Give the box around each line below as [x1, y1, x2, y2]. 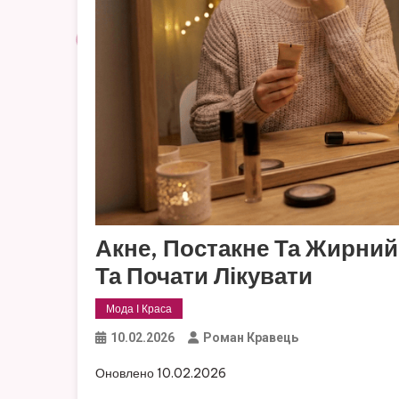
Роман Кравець [203, 330, 298, 345]
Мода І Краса [106, 301, 172, 315]
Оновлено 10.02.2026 [95, 364, 226, 381]
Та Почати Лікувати [95, 260, 313, 290]
